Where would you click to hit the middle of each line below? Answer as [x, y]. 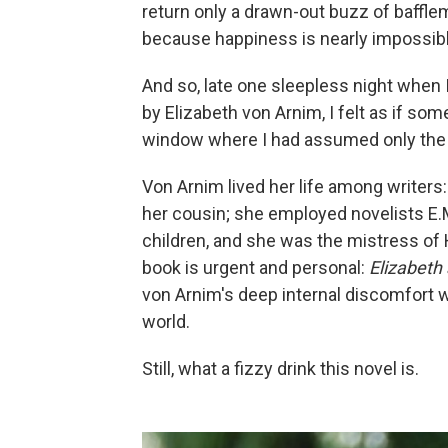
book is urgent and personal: [255, 267]
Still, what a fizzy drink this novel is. [280, 368]
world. [166, 321]
